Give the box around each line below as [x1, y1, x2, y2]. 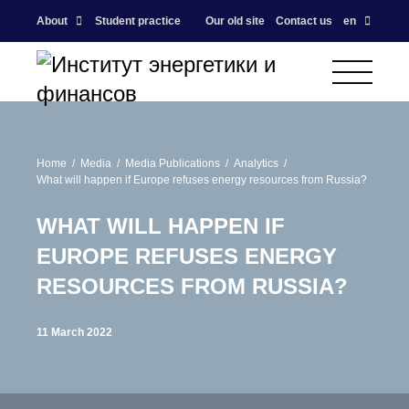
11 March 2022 [37, 325, 112, 339]
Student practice [95, 15, 181, 27]
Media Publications [125, 156, 220, 170]
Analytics [234, 156, 278, 170]
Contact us [276, 15, 332, 27]
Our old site [205, 15, 265, 27]
